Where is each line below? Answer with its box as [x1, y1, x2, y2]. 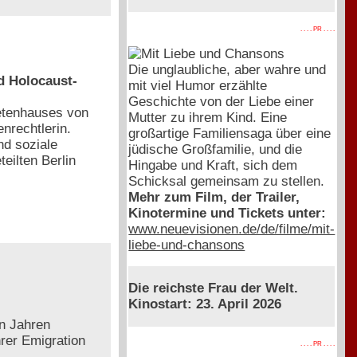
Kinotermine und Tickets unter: [128, 205, 327, 221]
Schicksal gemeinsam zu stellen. [128, 173, 325, 189]
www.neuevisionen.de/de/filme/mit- [128, 221, 335, 237]
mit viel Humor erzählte [128, 77, 268, 93]
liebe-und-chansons [128, 237, 245, 253]
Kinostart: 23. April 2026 [128, 296, 282, 312]
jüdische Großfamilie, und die [128, 141, 303, 157]
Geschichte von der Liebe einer [128, 93, 315, 109]
